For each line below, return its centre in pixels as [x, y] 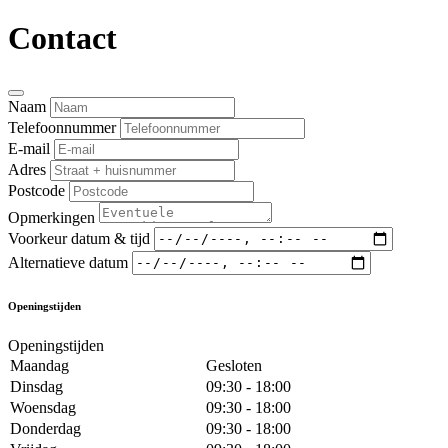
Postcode [36, 190]
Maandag [39, 365]
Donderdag [45, 428]
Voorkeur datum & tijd [79, 238]
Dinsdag [36, 386]
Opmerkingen [51, 217]
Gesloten [234, 365]
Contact [62, 38]
